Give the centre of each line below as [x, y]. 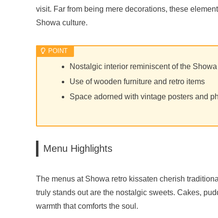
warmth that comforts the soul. [87, 206]
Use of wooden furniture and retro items [137, 81]
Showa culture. [62, 23]
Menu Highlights [78, 148]
